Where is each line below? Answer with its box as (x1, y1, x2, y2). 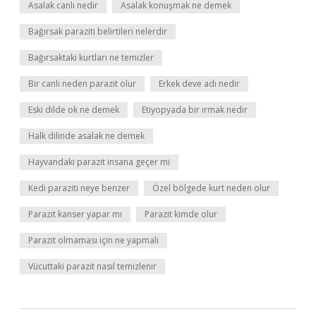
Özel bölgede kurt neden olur (152, 182, 270, 194)
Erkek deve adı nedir (159, 78, 240, 90)
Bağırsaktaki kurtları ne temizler (28, 51, 154, 63)
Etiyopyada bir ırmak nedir (142, 104, 248, 116)
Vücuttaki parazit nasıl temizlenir (28, 260, 157, 272)
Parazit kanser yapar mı (28, 208, 122, 220)
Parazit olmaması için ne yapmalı (28, 234, 159, 246)
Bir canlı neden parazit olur (28, 78, 136, 90)
